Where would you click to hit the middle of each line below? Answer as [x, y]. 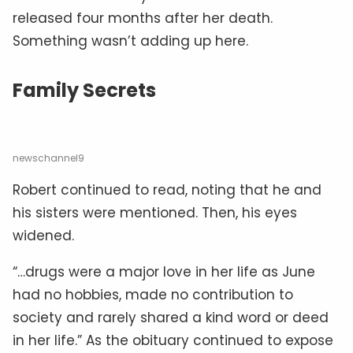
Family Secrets [84, 90]
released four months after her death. [143, 18]
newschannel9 [48, 158]
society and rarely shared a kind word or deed [171, 317]
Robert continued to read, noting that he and [167, 190]
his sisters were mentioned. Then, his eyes [155, 212]
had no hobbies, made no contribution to [153, 294]
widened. [43, 235]
